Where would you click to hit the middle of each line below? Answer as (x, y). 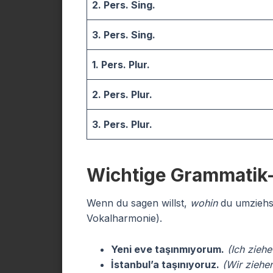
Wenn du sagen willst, (138, 203)
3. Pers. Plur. (122, 124)
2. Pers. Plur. (122, 94)
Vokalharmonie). (124, 218)
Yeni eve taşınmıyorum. (168, 249)
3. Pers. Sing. (124, 35)
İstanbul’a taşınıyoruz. (165, 264)
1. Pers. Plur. (121, 65)
